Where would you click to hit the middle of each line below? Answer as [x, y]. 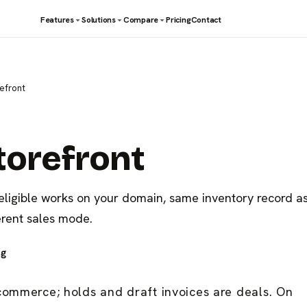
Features [57, 20]
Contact [206, 20]
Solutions [99, 20]
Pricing [179, 20]
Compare [141, 20]
